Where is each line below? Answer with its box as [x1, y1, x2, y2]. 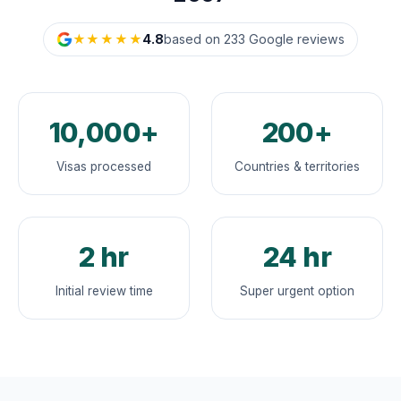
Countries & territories [235, 159, 360, 175]
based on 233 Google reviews [164, 31, 346, 47]
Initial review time [55, 284, 153, 299]
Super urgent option [240, 284, 354, 299]
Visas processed [56, 159, 151, 175]
